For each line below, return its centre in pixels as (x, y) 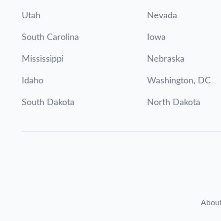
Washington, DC (179, 81)
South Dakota (48, 103)
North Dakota (174, 103)
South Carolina (50, 37)
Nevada (162, 16)
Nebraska (166, 59)
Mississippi (43, 59)
